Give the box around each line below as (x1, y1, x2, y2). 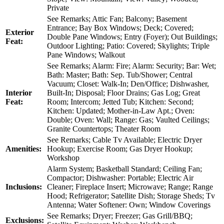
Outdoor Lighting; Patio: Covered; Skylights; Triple (47, 41, 209, 50)
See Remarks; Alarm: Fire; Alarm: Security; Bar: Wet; (47, 61, 216, 70)
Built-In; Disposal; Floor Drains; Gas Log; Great (47, 88, 200, 97)
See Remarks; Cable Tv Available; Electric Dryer (47, 135, 202, 144)
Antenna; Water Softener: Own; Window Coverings (47, 200, 210, 209)
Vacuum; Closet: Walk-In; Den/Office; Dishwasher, (47, 79, 209, 88)
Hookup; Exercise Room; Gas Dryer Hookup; (47, 144, 192, 153)
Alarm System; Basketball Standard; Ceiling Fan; (47, 164, 202, 173)
